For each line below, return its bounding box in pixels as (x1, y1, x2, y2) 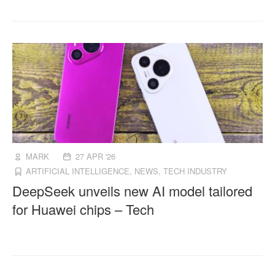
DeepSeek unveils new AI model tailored (12, 181, 253, 201)
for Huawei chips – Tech (12, 199, 155, 219)
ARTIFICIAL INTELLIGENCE (26, 165, 130, 177)
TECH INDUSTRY (163, 165, 228, 177)
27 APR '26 (75, 150, 115, 163)
